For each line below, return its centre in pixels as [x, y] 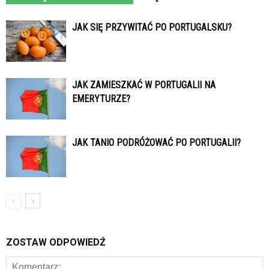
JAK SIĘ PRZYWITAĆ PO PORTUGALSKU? [152, 28]
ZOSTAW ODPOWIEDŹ [56, 243]
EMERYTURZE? [101, 99]
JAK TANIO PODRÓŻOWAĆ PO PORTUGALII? [156, 143]
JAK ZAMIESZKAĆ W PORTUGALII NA [144, 85]
